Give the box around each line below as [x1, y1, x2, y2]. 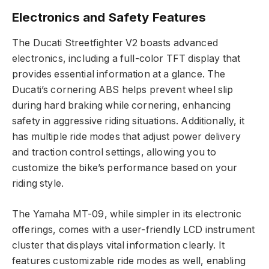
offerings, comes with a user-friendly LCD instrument [12, 223, 255, 235]
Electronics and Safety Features [12, 9, 206, 25]
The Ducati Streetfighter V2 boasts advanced [12, 37, 218, 49]
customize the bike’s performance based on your [12, 162, 238, 174]
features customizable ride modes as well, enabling [12, 255, 246, 267]
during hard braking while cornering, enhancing [12, 99, 231, 111]
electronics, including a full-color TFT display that [12, 52, 241, 64]
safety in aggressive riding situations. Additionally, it [12, 115, 244, 127]
